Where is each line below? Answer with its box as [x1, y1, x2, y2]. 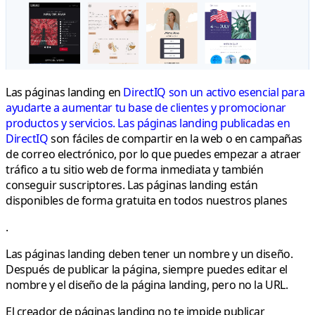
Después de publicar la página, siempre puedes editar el [6, 262, 288, 278]
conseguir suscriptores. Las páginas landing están [6, 177, 258, 193]
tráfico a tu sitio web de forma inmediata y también [6, 162, 264, 178]
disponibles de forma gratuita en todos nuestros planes [6, 193, 288, 209]
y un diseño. [229, 246, 293, 262]
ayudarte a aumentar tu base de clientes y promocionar [6, 100, 286, 116]
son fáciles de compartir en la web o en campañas [48, 131, 303, 147]
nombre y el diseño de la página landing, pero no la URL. [6, 277, 288, 293]
